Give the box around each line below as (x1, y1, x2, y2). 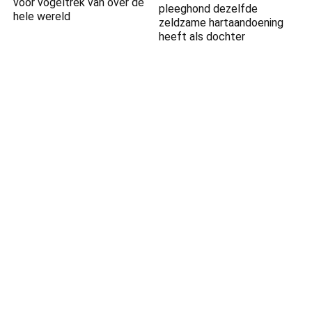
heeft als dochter (159, 29, 246, 43)
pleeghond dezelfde (159, 1, 258, 15)
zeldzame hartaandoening (159, 15, 284, 29)
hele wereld (13, 10, 71, 23)
